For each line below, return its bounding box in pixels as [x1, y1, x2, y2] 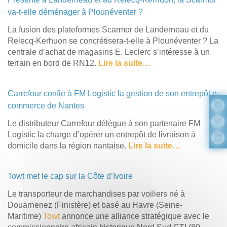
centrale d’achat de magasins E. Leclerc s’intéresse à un [8, 47, 210, 56]
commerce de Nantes [8, 101, 84, 110]
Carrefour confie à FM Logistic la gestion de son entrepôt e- [8, 89, 219, 98]
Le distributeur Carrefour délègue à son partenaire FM [8, 119, 200, 128]
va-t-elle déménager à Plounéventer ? [8, 7, 143, 16]
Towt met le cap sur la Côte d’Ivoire [8, 171, 133, 180]
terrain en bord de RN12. [8, 58, 98, 67]
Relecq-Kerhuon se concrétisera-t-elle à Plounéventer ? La [8, 36, 218, 45]
